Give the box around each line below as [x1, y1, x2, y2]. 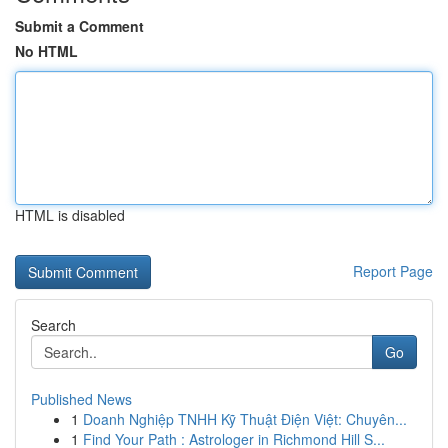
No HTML [15, 41, 78, 61]
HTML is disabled [15, 205, 125, 225]
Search [31, 315, 76, 335]
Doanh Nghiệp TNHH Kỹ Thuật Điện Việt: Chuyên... [83, 409, 407, 429]
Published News [31, 389, 132, 409]
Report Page [353, 261, 433, 281]
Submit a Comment [15, 16, 144, 36]
